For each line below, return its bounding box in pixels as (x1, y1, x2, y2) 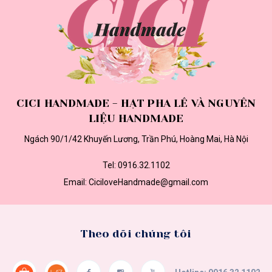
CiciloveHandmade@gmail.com (89, 177, 208, 187)
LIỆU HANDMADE (88, 112, 184, 124)
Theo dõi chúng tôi (80, 228, 192, 240)
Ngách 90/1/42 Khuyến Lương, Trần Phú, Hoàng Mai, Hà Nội (24, 134, 248, 144)
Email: (64, 177, 89, 187)
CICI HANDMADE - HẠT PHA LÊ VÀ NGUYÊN (16, 97, 256, 109)
